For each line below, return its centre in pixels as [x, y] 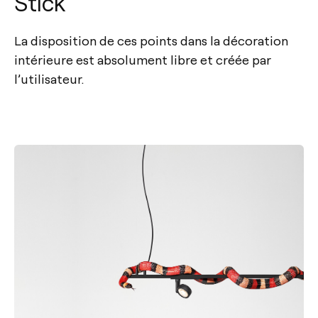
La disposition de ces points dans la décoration [151, 40]
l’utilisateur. [49, 79]
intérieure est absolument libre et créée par [143, 60]
